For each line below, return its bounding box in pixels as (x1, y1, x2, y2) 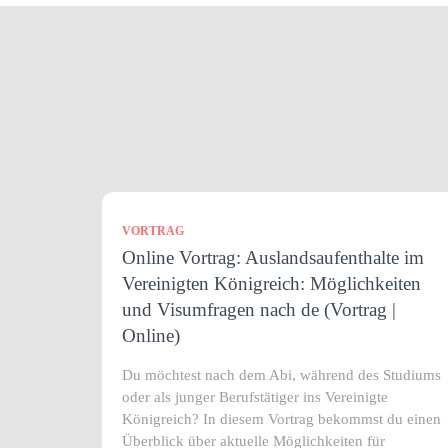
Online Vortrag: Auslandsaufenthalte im (122, 246, 424, 268)
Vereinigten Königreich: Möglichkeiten (122, 272, 421, 294)
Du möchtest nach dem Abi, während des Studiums (122, 366, 441, 383)
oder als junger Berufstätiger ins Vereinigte (122, 388, 388, 405)
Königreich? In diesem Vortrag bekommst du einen (122, 410, 441, 427)
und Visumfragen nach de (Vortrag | (122, 298, 396, 320)
